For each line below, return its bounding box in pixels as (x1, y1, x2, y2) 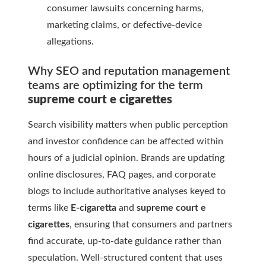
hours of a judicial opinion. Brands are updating (28, 153, 224, 163)
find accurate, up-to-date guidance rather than (28, 236, 221, 246)
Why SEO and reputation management (28, 65, 230, 78)
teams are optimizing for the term (28, 80, 203, 92)
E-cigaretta (71, 203, 116, 213)
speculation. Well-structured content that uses (28, 253, 223, 263)
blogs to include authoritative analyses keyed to (28, 186, 226, 197)
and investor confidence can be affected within (28, 137, 223, 147)
